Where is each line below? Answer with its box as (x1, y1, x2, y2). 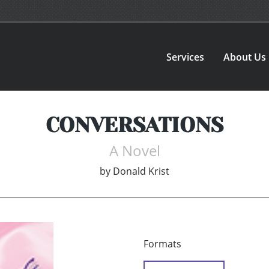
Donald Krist (113, 165, 169, 178)
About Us (223, 50, 267, 64)
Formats (144, 237, 181, 251)
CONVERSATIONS (46, 113, 223, 138)
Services (166, 50, 205, 64)
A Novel (109, 141, 160, 161)
